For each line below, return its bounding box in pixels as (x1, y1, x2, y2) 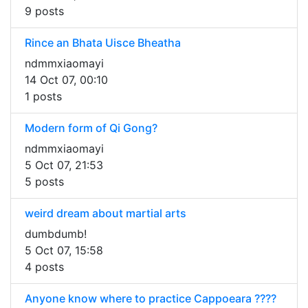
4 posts (25, 260, 64, 274)
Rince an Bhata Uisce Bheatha (25, 36, 181, 50)
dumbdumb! (25, 227, 87, 241)
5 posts (25, 175, 64, 189)
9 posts (25, 4, 64, 19)
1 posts (25, 89, 62, 104)
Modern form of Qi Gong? (25, 121, 157, 135)
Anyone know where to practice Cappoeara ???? (25, 291, 276, 306)
